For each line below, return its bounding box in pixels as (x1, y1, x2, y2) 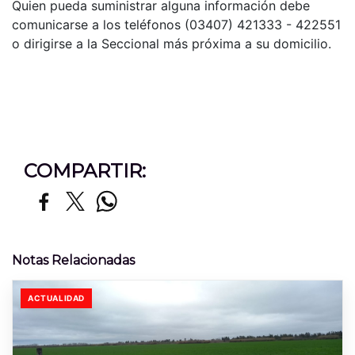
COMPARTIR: (24, 158, 146, 182)
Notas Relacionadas (12, 252, 135, 268)
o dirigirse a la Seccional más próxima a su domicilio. (12, 35, 331, 52)
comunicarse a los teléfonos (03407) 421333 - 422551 (12, 16, 341, 32)
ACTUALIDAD (28, 292, 85, 303)
